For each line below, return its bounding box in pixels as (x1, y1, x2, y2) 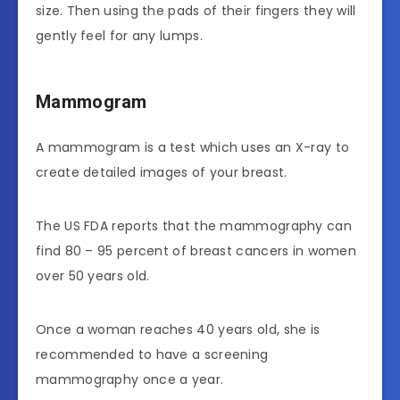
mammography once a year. (36, 371, 224, 389)
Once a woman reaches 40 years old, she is (36, 321, 321, 339)
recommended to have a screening (36, 346, 269, 364)
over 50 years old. (36, 267, 150, 286)
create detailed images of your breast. (36, 163, 287, 182)
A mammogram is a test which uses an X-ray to (36, 138, 350, 157)
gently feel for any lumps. (36, 26, 203, 45)
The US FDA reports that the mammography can (36, 217, 352, 236)
